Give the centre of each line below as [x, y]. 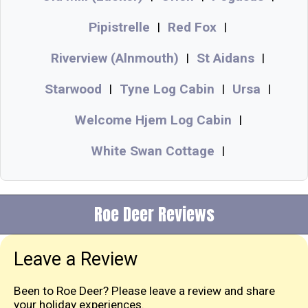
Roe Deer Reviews [154, 214]
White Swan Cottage [153, 151]
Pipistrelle [119, 27]
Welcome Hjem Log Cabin [153, 120]
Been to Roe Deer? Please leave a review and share [144, 290]
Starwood [73, 89]
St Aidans [225, 58]
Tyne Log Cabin [167, 89]
